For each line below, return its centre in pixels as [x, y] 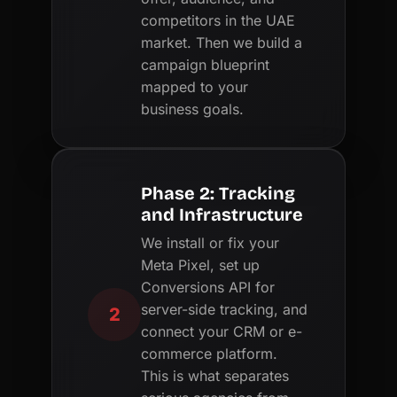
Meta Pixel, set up [201, 265]
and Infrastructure [222, 214]
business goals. [193, 109]
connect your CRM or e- [222, 331]
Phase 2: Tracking [218, 193]
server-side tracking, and [225, 309]
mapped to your [195, 86]
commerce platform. [210, 353]
